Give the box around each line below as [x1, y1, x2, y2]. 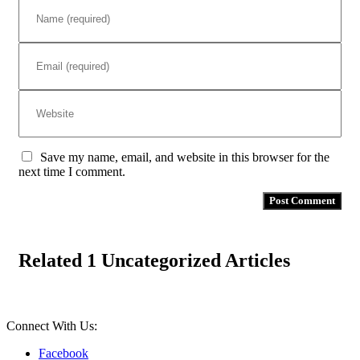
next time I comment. [18, 164, 125, 178]
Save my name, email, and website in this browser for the [40, 149, 329, 164]
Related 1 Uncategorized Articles [18, 249, 290, 271]
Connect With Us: [6, 319, 97, 333]
